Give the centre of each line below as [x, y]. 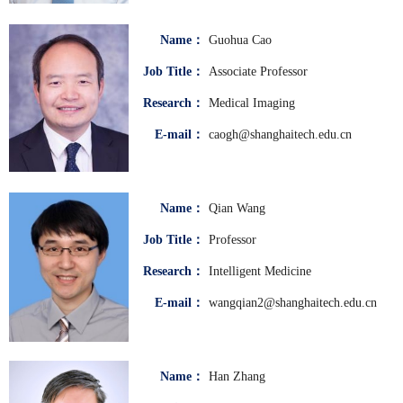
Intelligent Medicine [260, 271]
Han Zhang [237, 376]
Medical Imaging [252, 103]
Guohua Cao [240, 40]
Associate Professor [258, 71]
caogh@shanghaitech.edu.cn [280, 134]
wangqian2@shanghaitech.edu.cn [293, 302]
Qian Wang [237, 208]
